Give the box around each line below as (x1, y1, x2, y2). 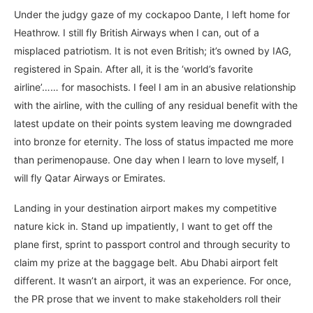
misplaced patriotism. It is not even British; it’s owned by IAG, (14, 45, 291, 57)
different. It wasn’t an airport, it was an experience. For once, (14, 275, 291, 287)
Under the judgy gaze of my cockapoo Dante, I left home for (14, 8, 290, 21)
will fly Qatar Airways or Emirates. (14, 172, 166, 184)
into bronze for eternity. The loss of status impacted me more (14, 136, 293, 148)
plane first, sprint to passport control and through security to (14, 238, 290, 251)
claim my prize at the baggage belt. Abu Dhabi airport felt (14, 256, 278, 269)
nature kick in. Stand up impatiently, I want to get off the (14, 220, 272, 233)
